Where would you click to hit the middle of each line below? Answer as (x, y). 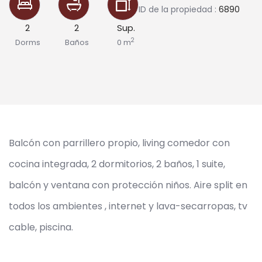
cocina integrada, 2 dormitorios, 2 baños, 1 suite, (117, 164)
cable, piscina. (41, 227)
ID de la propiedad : (179, 10)
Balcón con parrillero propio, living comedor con (119, 143)
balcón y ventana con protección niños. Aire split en (128, 185)
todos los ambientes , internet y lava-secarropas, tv (128, 206)
